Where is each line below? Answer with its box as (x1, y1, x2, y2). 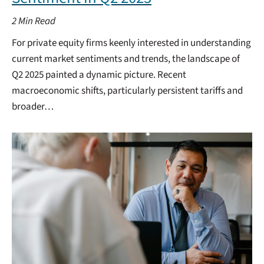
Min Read (18, 14, 55, 28)
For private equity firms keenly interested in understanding (12, 35, 251, 50)
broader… (12, 99, 54, 114)
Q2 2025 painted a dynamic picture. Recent (12, 67, 186, 82)
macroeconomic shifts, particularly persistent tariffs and (12, 83, 243, 98)
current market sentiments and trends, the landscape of (12, 51, 240, 66)
